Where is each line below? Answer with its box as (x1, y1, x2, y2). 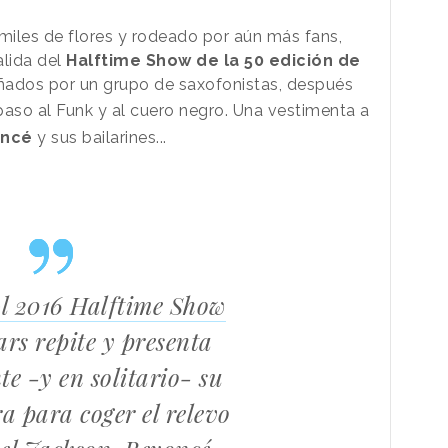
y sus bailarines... (32, 127, 167, 147)
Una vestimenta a (232, 100, 370, 120)
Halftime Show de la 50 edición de (66, 50, 361, 70)
